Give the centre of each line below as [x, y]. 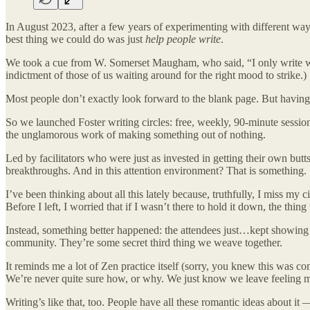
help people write [183, 39]
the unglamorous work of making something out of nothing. [136, 134]
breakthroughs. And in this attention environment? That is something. [156, 170]
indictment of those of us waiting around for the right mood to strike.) [156, 75]
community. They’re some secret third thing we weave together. [144, 242]
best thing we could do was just [75, 39]
